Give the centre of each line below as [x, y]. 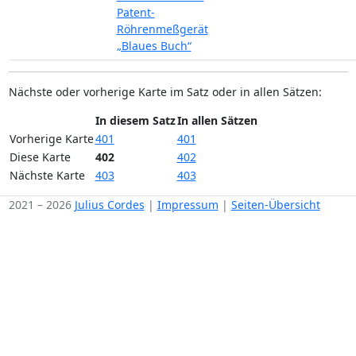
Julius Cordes [109, 205]
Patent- [135, 13]
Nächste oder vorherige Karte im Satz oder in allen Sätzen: [165, 92]
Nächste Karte [47, 176]
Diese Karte [40, 157]
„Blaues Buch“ [154, 46]
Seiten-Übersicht [275, 205]
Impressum [188, 205]
